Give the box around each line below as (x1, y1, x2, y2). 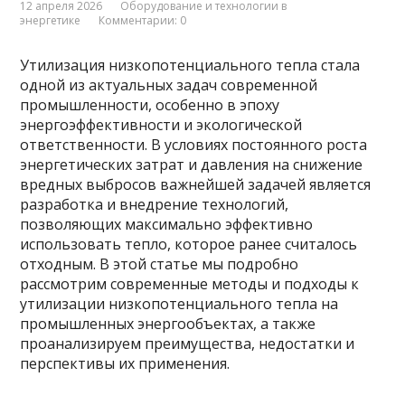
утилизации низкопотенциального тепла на (20, 294, 339, 314)
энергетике (20, 13, 81, 28)
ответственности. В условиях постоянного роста (20, 135, 368, 155)
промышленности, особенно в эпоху (20, 95, 280, 115)
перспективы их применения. (20, 353, 231, 373)
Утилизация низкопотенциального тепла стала (20, 55, 361, 75)
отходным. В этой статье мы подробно (20, 254, 299, 274)
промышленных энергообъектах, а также (20, 314, 316, 334)
